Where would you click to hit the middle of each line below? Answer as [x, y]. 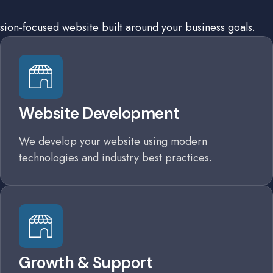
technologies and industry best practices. [115, 158]
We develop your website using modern [113, 141]
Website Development [99, 113]
